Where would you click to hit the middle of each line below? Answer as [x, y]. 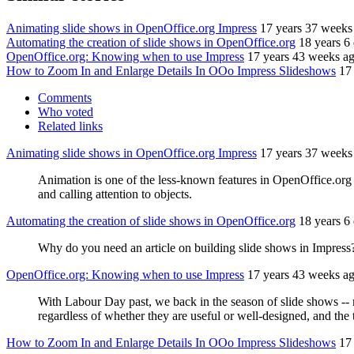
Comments [65, 98]
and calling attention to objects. [115, 194]
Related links [70, 126]
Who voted [66, 112]
